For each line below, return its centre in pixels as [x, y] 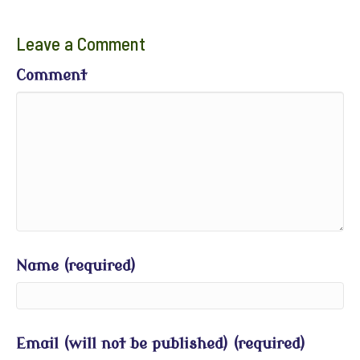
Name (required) [76, 266]
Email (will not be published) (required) [161, 344]
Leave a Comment [81, 43]
